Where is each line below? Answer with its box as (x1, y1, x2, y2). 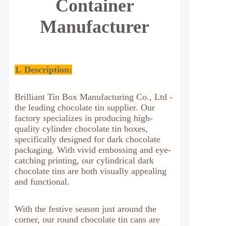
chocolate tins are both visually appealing (15, 166, 166, 176)
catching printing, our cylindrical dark (15, 155, 154, 165)
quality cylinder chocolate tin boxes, (15, 124, 148, 134)
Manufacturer (40, 17, 149, 37)
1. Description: (15, 65, 72, 75)
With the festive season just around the (15, 204, 156, 214)
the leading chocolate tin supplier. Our (15, 102, 155, 112)
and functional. (15, 177, 70, 187)
